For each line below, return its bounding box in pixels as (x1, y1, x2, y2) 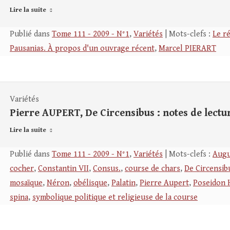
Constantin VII (38, 164, 89, 174)
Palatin (111, 178, 136, 188)
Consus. (93, 164, 121, 174)
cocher (10, 164, 34, 174)
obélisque (73, 178, 107, 188)
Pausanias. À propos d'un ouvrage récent (10, 44, 155, 53)
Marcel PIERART (159, 44, 216, 53)
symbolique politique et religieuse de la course (32, 193, 198, 202)
